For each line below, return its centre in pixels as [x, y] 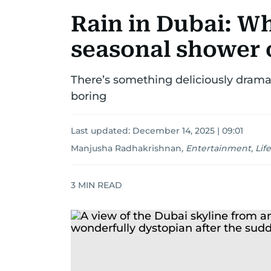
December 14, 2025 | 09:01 [188, 131]
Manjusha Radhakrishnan [126, 148]
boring [89, 96]
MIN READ [99, 185]
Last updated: [102, 131]
